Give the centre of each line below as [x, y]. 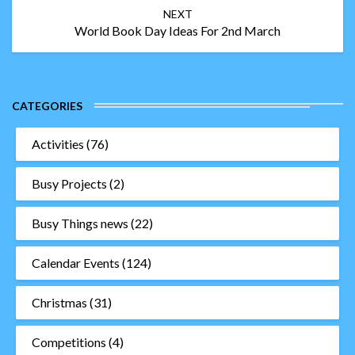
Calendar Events [76, 263]
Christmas [59, 303]
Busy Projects [69, 184]
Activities [58, 144]
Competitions [69, 342]
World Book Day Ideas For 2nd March [177, 31]
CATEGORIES [47, 106]
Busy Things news [80, 223]
